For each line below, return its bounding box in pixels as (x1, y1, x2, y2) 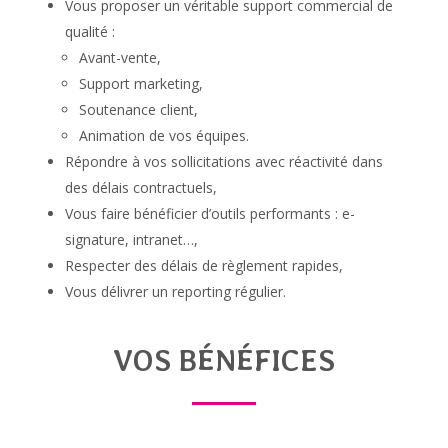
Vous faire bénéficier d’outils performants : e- (64, 203, 355, 223)
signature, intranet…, (64, 229, 198, 249)
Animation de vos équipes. (78, 125, 249, 145)
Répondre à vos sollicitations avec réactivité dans (64, 151, 383, 171)
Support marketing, (78, 73, 203, 93)
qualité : (64, 21, 115, 41)
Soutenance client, (78, 99, 198, 119)
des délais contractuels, (64, 177, 217, 197)
